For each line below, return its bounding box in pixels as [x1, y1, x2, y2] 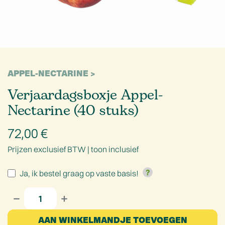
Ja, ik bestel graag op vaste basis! [20, 168, 140, 178]
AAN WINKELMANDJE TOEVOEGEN [38, 214, 187, 224]
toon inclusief [91, 144, 139, 154]
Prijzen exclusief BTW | [8, 144, 91, 154]
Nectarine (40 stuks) [8, 100, 139, 120]
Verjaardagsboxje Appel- [8, 84, 163, 104]
